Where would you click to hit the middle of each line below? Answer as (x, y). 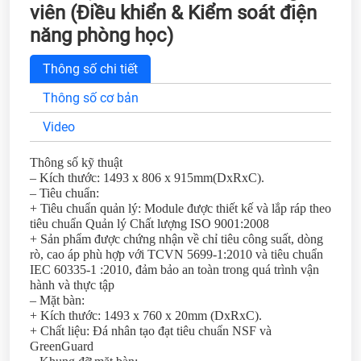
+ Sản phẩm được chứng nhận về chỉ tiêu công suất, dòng (176, 239)
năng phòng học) (102, 35)
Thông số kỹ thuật (76, 162)
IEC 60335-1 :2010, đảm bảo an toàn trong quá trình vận (174, 269)
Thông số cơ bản (91, 98)
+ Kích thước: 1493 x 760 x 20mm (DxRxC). (146, 315)
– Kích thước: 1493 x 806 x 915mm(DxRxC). (147, 177)
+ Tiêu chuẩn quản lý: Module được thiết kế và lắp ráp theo (180, 208)
